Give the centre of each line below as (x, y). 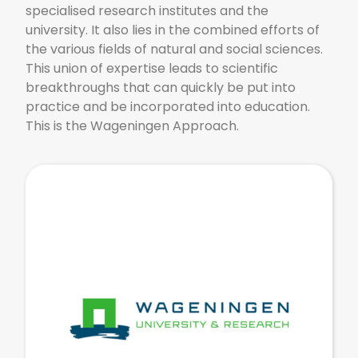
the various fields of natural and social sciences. (175, 50)
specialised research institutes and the (147, 11)
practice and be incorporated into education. (168, 107)
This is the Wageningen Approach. (133, 126)
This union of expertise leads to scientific (152, 69)
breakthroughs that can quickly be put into (161, 88)
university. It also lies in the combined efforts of (173, 30)
